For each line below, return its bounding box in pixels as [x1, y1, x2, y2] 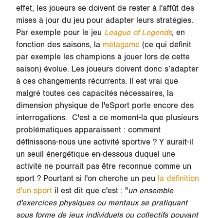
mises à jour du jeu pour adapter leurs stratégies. [16, 15, 193, 25]
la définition [157, 173, 199, 183]
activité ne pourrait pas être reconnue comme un [16, 161, 191, 171]
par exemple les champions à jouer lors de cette [16, 52, 190, 62]
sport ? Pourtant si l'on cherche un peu [16, 173, 158, 183]
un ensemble [127, 185, 173, 196]
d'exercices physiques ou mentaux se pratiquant [16, 198, 187, 208]
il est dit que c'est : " [52, 185, 128, 196]
